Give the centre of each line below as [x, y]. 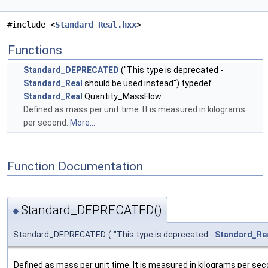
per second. [47, 123]
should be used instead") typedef [147, 83]
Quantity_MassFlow [122, 97]
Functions [35, 51]
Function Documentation [75, 166]
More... [83, 123]
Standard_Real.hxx [96, 25]
